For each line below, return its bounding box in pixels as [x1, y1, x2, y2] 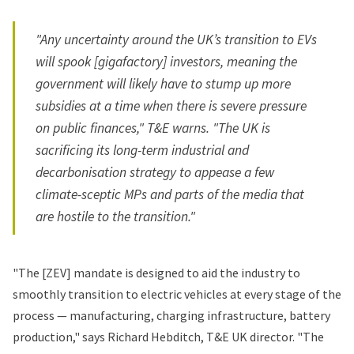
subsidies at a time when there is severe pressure [36, 96, 307, 115]
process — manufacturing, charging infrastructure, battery [13, 307, 330, 323]
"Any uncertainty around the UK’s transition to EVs [36, 30, 318, 48]
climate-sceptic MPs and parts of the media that [36, 185, 305, 203]
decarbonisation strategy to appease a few [36, 163, 275, 181]
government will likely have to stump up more [36, 74, 292, 92]
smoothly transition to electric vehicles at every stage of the [13, 285, 341, 302]
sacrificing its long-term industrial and [36, 141, 250, 159]
